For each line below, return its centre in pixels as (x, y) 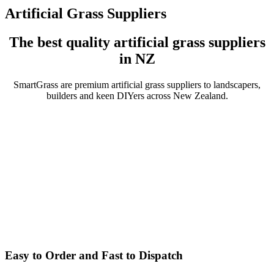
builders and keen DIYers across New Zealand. (137, 96)
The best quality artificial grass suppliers (137, 43)
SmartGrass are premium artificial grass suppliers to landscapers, (137, 85)
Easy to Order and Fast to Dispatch (94, 255)
